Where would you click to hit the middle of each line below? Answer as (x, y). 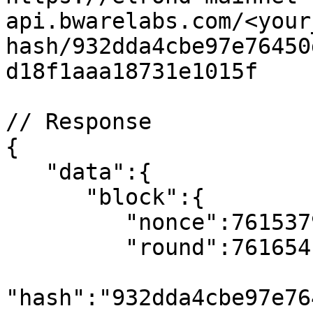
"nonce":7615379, (65, 222)
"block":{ (45, 197)
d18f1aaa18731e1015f (132, 71)
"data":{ (26, 172)
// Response (79, 122)
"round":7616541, (65, 247)
